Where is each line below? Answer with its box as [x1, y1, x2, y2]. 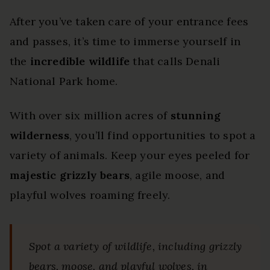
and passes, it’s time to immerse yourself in [10, 34, 240, 48]
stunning [170, 108, 221, 122]
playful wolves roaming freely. [10, 187, 171, 202]
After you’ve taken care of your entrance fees [10, 14, 249, 28]
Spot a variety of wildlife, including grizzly [29, 239, 242, 253]
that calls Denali [130, 54, 221, 68]
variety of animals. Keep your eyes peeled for [10, 148, 250, 162]
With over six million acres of [10, 108, 171, 122]
